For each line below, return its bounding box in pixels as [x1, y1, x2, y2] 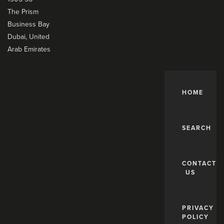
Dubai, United [7, 32, 49, 41]
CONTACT [181, 160, 216, 167]
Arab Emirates [7, 45, 50, 53]
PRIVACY [181, 204, 214, 211]
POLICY [181, 213, 209, 220]
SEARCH [181, 124, 211, 131]
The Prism [7, 7, 38, 16]
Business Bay [7, 20, 49, 28]
